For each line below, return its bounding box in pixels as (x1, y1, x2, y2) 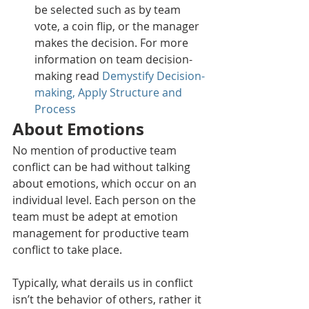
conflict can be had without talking (12, 159, 193, 175)
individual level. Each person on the (12, 192, 199, 208)
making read (34, 68, 102, 83)
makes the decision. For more (34, 34, 191, 50)
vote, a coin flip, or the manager (34, 18, 202, 34)
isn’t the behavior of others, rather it (12, 291, 204, 307)
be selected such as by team (34, 1, 183, 17)
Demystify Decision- (102, 68, 205, 83)
